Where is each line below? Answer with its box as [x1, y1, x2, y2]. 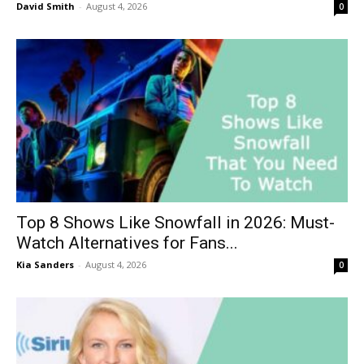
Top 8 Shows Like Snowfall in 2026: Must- [16, 213, 335, 233]
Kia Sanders [16, 258, 74, 271]
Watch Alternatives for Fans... [16, 233, 238, 253]
